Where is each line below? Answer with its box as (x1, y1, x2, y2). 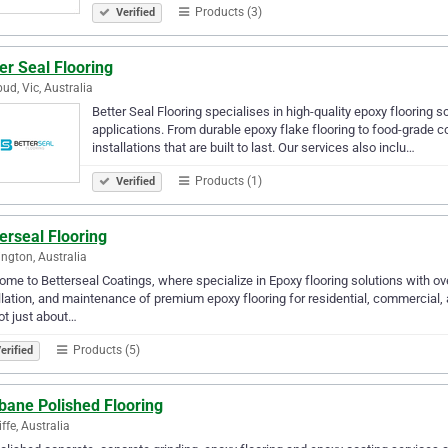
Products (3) (192, 4, 262, 19)
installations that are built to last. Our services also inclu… (92, 139, 415, 155)
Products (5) (70, 342, 140, 357)
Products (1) (192, 173, 262, 188)
